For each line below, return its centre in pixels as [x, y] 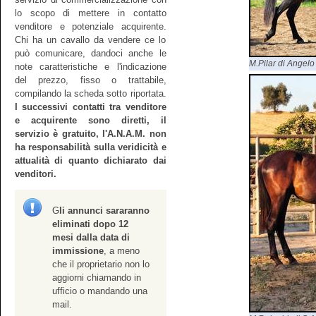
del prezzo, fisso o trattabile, [91, 80]
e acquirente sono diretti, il [91, 120]
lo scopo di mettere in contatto [91, 13]
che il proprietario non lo [101, 264]
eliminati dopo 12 [91, 224]
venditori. [37, 174]
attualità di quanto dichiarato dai [91, 160]
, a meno [122, 250]
